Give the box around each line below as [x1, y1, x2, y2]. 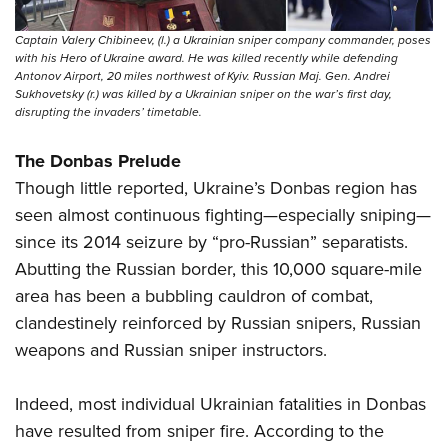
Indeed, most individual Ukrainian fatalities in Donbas [15, 390, 426, 417]
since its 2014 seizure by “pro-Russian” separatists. [15, 228, 408, 255]
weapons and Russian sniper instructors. [15, 336, 327, 363]
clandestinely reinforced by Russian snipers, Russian [15, 309, 421, 336]
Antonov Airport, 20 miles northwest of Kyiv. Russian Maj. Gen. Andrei [15, 66, 390, 85]
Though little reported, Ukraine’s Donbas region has [15, 174, 417, 201]
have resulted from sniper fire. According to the [15, 417, 384, 444]
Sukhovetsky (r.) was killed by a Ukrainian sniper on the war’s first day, [15, 84, 392, 103]
